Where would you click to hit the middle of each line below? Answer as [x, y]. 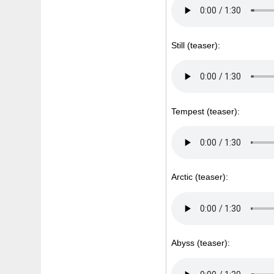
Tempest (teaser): [206, 111]
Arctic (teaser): [200, 177]
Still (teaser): [196, 45]
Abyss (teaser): [201, 243]
